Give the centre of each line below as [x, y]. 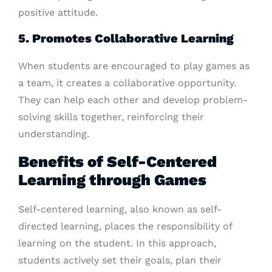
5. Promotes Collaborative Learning [126, 39]
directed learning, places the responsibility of [125, 226]
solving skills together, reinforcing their [111, 117]
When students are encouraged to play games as [134, 66]
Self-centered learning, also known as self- [120, 209]
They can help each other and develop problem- [133, 100]
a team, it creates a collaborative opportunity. [127, 83]
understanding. [54, 134]
